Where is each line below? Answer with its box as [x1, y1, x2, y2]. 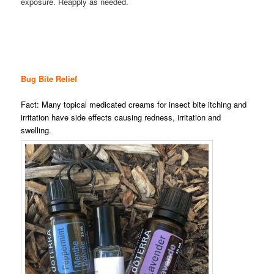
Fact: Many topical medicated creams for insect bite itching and [21, 98, 247, 111]
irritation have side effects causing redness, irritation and [21, 111, 221, 124]
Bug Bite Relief [21, 73, 78, 85]
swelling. [21, 124, 52, 136]
